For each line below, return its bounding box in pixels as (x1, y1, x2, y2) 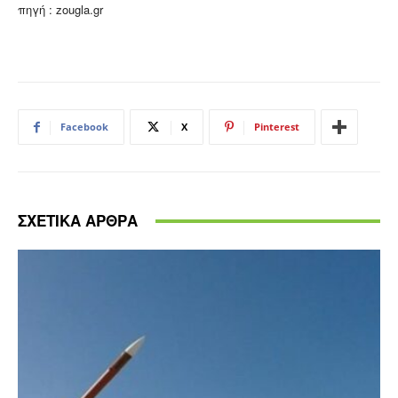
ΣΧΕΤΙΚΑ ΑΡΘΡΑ (18, 210, 138, 232)
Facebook (60, 120, 108, 134)
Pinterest (254, 120, 299, 134)
